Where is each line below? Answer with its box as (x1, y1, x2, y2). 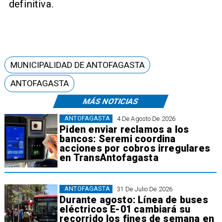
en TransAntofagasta (59, 152, 159, 164)
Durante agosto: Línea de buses (59, 194, 208, 206)
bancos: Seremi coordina (59, 133, 176, 145)
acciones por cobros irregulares (59, 143, 210, 155)
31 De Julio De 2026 (116, 185, 173, 193)
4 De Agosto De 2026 (116, 114, 176, 122)
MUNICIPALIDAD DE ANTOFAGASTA (10, 60, 145, 70)
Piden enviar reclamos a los (59, 124, 189, 136)
